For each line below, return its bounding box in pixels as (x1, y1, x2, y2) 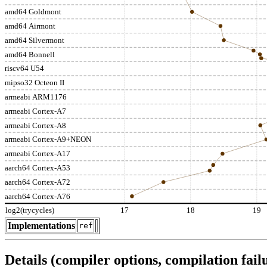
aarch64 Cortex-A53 (5, 163, 70, 172)
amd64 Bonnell (5, 49, 55, 59)
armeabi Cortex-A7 (5, 106, 66, 116)
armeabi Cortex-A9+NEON (5, 135, 92, 144)
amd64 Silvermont (5, 35, 64, 45)
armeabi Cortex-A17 (5, 149, 70, 159)
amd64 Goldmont (5, 7, 61, 17)
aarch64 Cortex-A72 (5, 177, 70, 187)
